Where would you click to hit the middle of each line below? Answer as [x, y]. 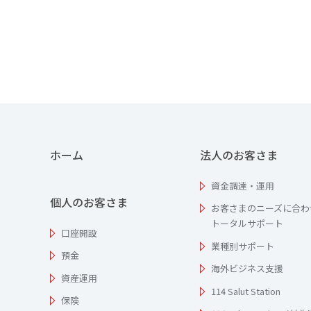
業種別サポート [243, 246]
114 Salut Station [246, 291]
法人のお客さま [239, 155]
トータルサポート [247, 224]
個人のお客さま [89, 202]
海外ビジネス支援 [247, 269]
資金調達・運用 [243, 186]
